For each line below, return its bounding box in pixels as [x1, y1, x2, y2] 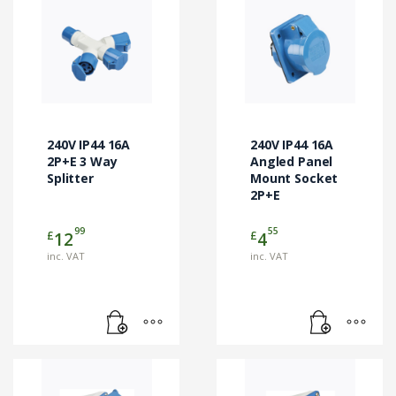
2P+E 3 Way [47, 153, 118, 171]
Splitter [47, 170, 94, 187]
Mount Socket [250, 170, 339, 187]
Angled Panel [250, 153, 333, 171]
